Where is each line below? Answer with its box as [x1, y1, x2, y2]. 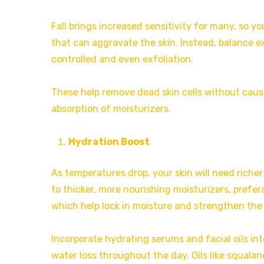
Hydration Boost [68, 136, 150, 147]
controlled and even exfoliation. [51, 53, 193, 65]
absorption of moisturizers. [51, 103, 171, 114]
